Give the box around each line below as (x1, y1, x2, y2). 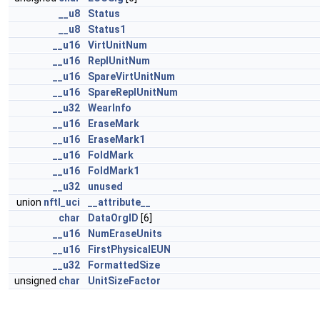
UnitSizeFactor (88, 275, 161, 286)
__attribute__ (88, 196, 151, 208)
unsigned (14, 275, 59, 286)
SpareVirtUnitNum (88, 71, 175, 82)
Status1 (88, 24, 126, 35)
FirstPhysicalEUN (88, 244, 171, 255)
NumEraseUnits (88, 228, 162, 239)
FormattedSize (88, 259, 160, 271)
